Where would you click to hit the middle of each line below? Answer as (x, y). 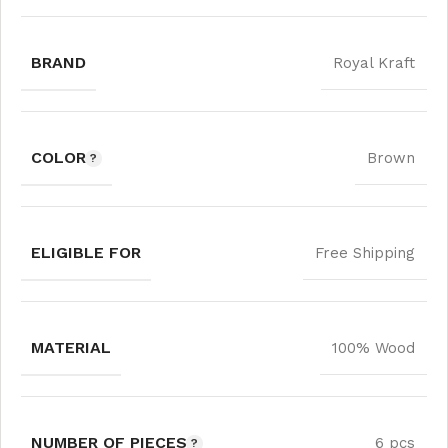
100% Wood (373, 347)
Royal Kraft (374, 62)
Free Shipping (365, 252)
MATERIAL (71, 347)
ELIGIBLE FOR (86, 252)
